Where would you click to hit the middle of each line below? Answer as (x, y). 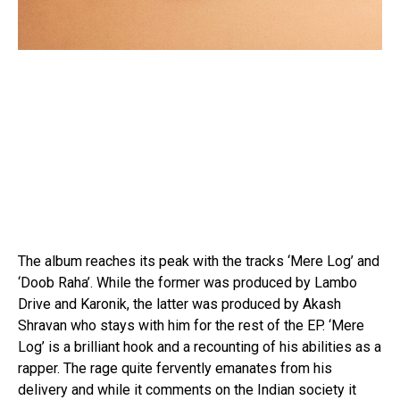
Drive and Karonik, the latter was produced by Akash (179, 304)
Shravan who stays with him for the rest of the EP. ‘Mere (191, 325)
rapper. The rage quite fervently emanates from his (175, 368)
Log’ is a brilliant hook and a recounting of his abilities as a (200, 346)
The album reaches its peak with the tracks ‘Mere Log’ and (199, 261)
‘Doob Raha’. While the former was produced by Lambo (187, 282)
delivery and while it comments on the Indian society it (187, 389)
